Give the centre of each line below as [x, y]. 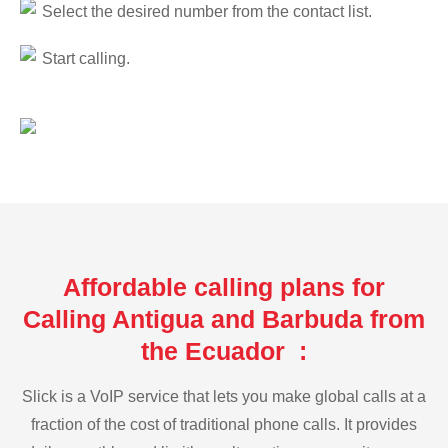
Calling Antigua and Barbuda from [224, 318]
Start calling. [86, 59]
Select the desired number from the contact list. [207, 11]
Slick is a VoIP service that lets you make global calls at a [224, 396]
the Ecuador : [224, 350]
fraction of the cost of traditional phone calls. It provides [224, 424]
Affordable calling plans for [224, 286]
